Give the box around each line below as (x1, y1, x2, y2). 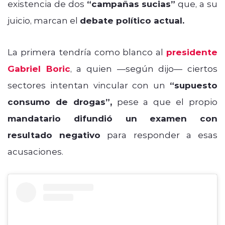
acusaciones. (8, 145, 63, 157)
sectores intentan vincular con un (8, 79, 170, 90)
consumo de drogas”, (8, 95, 112, 107)
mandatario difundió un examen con (8, 112, 217, 124)
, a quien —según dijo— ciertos (70, 62, 218, 74)
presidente (166, 46, 217, 58)
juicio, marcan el (8, 14, 80, 26)
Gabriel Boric (8, 62, 70, 74)
